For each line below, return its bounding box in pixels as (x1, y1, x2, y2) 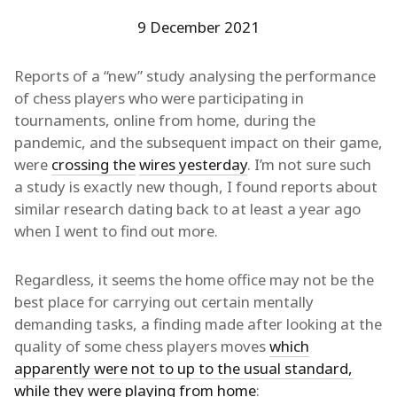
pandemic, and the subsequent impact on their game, (14, 132, 383, 152)
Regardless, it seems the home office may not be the (14, 269, 374, 290)
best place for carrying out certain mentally (14, 292, 314, 312)
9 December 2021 (137, 17, 260, 37)
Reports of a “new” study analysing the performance (14, 66, 376, 86)
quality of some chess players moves (14, 336, 269, 356)
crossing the (51, 154, 136, 175)
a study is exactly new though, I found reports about (14, 176, 378, 197)
